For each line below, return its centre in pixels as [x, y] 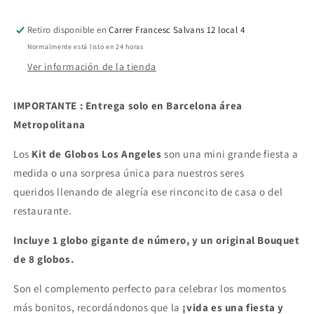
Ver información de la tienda [92, 67]
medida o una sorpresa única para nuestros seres [129, 173]
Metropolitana [49, 124]
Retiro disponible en [68, 30]
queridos [34, 192]
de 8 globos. [44, 259]
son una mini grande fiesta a [231, 154]
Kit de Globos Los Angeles [97, 154]
